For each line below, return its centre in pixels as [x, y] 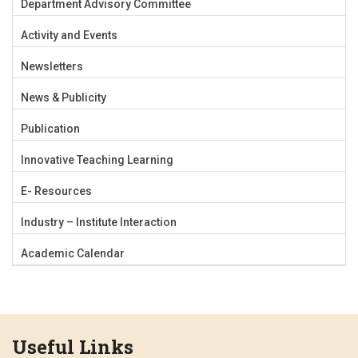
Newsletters [52, 66]
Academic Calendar [73, 253]
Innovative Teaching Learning [97, 159]
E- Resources [56, 191]
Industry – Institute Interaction [99, 222]
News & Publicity [64, 97]
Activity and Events [69, 35]
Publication [50, 128]
